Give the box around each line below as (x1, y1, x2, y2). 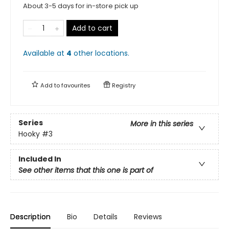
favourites (61, 81, 90, 89)
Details (94, 211, 118, 222)
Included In (18, 154, 61, 165)
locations (95, 48, 128, 58)
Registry (110, 81, 135, 89)
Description (10, 211, 51, 222)
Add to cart (72, 22, 112, 33)
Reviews (134, 211, 162, 222)
